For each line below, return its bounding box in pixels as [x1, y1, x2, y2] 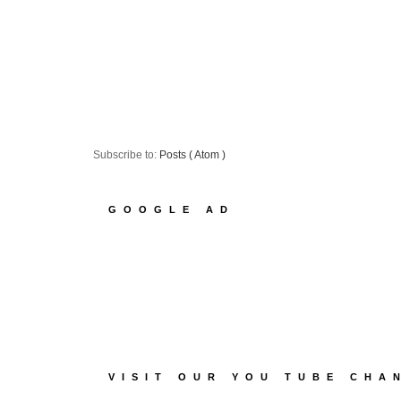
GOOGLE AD [108, 203, 235, 215]
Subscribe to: [93, 148, 159, 161]
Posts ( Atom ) [159, 148, 226, 161]
